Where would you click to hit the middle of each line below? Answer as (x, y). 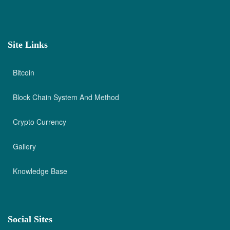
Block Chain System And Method (66, 97)
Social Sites (30, 219)
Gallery (24, 146)
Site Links (28, 45)
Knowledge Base (40, 171)
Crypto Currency (40, 122)
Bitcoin (24, 72)
